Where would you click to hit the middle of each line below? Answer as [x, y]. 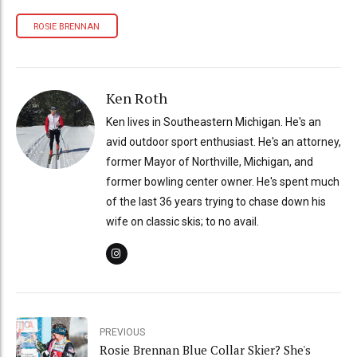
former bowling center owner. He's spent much [222, 181]
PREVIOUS [122, 332]
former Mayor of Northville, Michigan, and [209, 161]
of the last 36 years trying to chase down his [216, 201]
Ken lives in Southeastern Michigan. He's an [213, 122]
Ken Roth [136, 98]
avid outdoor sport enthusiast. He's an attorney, [223, 141]
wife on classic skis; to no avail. [182, 221]
